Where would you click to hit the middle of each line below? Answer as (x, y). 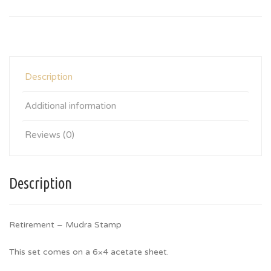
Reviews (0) (50, 135)
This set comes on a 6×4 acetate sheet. (89, 252)
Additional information (70, 106)
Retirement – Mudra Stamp (65, 225)
